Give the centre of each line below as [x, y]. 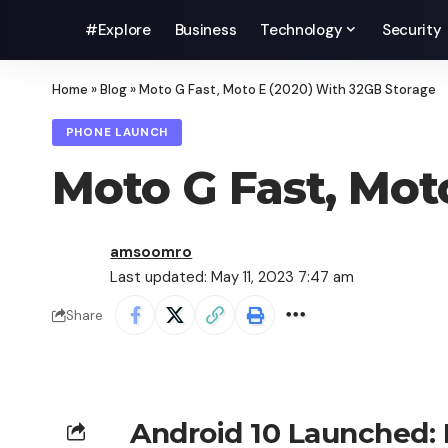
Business [205, 30]
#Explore [118, 30]
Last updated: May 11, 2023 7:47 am [232, 277]
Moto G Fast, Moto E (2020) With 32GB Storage [287, 89]
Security [411, 30]
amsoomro [151, 252]
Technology [301, 30]
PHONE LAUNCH [117, 133]
